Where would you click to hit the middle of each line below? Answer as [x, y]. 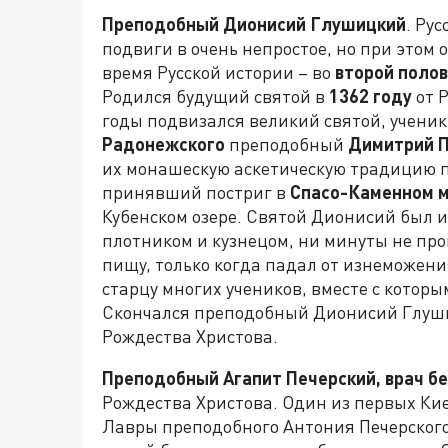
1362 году [370, 95]
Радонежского [163, 143]
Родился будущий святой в [215, 95]
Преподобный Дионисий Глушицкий [254, 23]
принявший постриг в [196, 191]
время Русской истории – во [218, 71]
